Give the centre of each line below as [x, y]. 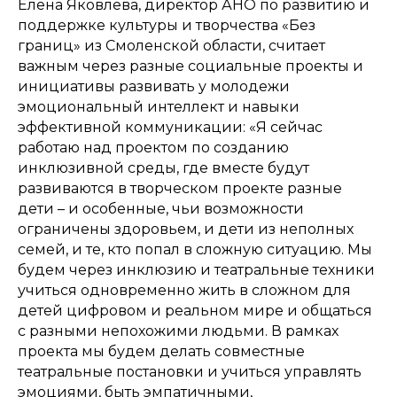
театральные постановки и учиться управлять [190, 372]
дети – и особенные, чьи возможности [161, 209]
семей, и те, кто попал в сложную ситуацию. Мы [195, 249]
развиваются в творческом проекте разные [180, 188]
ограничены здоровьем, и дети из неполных [186, 229]
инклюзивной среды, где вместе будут [163, 168]
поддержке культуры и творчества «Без [167, 25]
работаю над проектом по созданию [153, 148]
